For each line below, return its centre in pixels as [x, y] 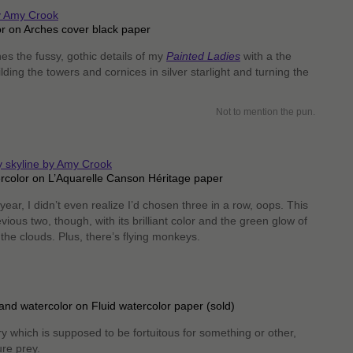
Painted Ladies [203, 56]
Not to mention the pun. [265, 112]
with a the [266, 56]
